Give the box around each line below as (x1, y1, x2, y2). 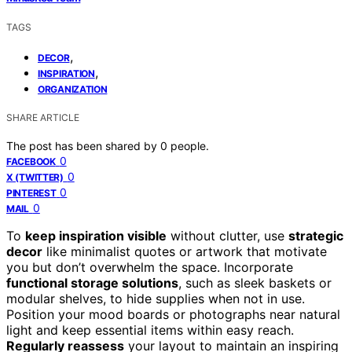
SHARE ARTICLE (6, 111, 79, 123)
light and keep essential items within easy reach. (6, 321, 294, 338)
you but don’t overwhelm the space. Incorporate (6, 258, 293, 275)
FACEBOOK (6, 155, 56, 167)
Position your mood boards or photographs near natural (6, 306, 340, 322)
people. (170, 138, 209, 152)
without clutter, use (167, 227, 288, 244)
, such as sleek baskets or (178, 274, 332, 291)
